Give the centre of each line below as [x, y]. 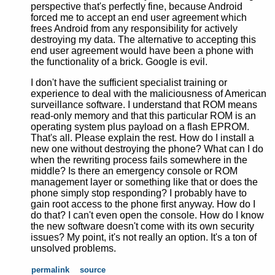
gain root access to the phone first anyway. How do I [143, 204]
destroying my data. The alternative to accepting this [143, 40]
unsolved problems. [73, 249]
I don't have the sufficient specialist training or [129, 83]
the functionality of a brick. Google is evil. [119, 62]
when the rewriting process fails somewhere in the [139, 160]
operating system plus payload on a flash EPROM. [140, 127]
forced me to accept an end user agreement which [138, 18]
